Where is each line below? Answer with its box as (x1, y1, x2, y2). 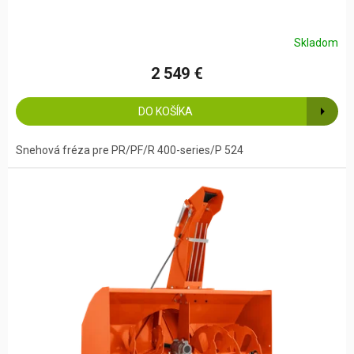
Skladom (294, 36, 338, 49)
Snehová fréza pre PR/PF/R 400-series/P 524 (16, 144, 243, 157)
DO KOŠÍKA (137, 105, 193, 119)
